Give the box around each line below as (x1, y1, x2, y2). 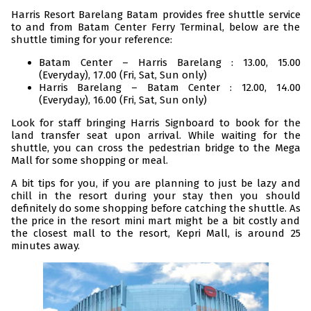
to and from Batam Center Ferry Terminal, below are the (10, 21, 301, 34)
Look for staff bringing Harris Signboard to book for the (10, 117, 301, 130)
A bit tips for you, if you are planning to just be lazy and (10, 177, 301, 190)
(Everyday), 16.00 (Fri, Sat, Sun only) (38, 94, 207, 107)
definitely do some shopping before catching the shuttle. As (10, 202, 301, 215)
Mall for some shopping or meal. (10, 154, 168, 167)
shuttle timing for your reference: (10, 33, 172, 47)
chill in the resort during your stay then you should (10, 190, 301, 203)
